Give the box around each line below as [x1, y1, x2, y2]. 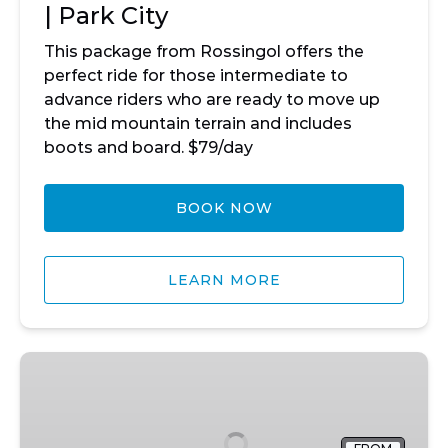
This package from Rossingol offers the [44, 42, 364, 61]
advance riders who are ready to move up [44, 90, 380, 109]
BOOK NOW [175, 199, 273, 217]
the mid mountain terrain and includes [44, 114, 352, 133]
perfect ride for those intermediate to [44, 66, 348, 85]
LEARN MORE [167, 271, 281, 289]
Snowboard [20, 378, 114, 397]
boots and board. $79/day [44, 138, 253, 157]
